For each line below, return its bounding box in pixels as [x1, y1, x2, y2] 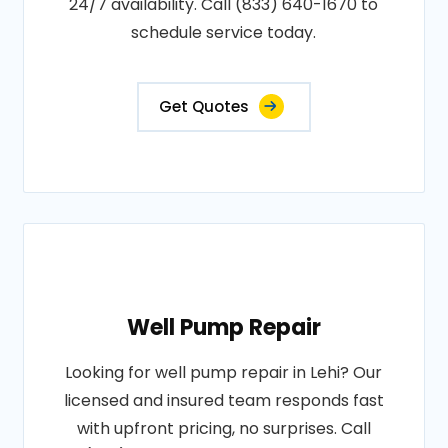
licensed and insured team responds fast [63, 389, 384, 412]
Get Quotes [158, 96, 249, 117]
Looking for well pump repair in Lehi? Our [65, 361, 383, 384]
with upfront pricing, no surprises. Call [76, 417, 371, 440]
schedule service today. [131, 21, 317, 44]
